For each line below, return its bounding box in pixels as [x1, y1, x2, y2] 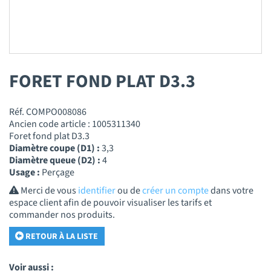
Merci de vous [19, 184, 78, 198]
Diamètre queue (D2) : [9, 153, 102, 167]
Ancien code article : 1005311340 [9, 117, 140, 131]
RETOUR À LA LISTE [24, 230, 99, 243]
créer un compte [142, 184, 209, 198]
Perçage [42, 165, 74, 179]
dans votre [209, 184, 253, 198]
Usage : [9, 165, 42, 179]
